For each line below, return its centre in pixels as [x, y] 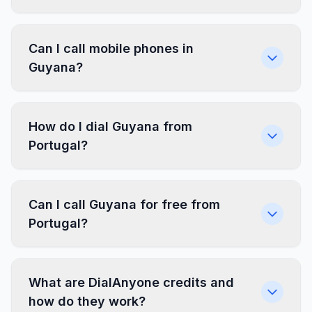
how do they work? [87, 301]
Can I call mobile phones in [111, 48]
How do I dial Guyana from [110, 126]
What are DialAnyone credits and [131, 282]
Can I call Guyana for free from [124, 204]
